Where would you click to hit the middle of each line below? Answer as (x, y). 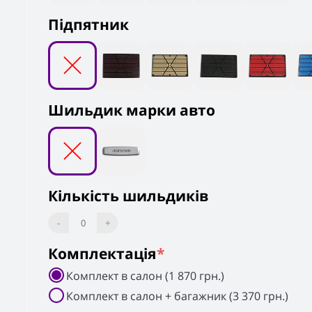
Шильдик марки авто (132, 110)
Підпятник (88, 24)
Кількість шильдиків (128, 196)
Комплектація (102, 253)
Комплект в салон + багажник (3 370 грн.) (177, 296)
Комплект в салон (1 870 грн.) (145, 276)
